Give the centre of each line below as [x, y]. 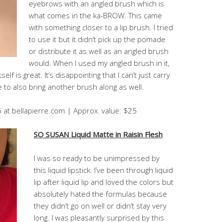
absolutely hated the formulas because [100, 194]
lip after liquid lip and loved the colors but [104, 182]
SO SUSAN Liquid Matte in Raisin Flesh [98, 134]
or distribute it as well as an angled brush [99, 51]
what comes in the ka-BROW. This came [95, 15]
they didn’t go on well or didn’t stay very [100, 206]
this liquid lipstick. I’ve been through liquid [103, 170]
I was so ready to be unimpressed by [97, 158]
